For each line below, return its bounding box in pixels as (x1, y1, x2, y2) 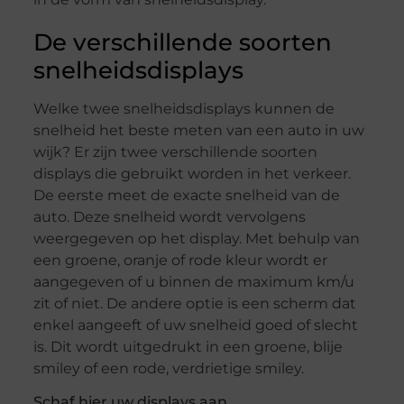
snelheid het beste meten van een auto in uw (32, 122, 364, 140)
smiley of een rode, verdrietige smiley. (32, 360, 304, 378)
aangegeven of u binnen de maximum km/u (32, 273, 354, 291)
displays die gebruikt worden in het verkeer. (32, 165, 351, 183)
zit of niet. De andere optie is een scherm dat (32, 295, 356, 313)
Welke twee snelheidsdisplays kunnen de (32, 100, 335, 118)
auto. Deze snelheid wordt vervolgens (32, 208, 306, 226)
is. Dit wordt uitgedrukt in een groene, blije (32, 338, 343, 356)
